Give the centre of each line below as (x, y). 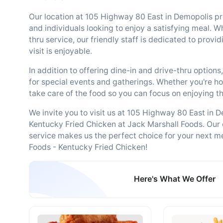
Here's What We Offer (175, 179)
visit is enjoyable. (60, 51)
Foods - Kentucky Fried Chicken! (88, 147)
